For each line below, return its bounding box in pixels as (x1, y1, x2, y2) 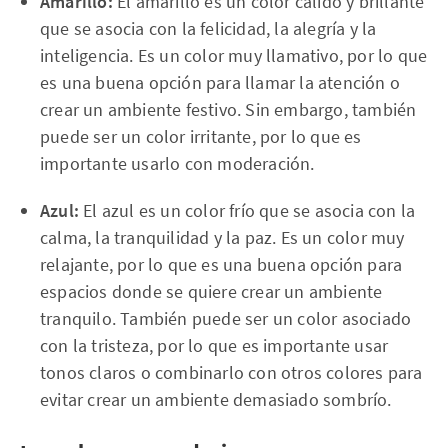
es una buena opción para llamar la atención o (40, 71, 401, 94)
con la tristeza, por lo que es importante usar (40, 334, 389, 357)
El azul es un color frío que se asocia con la (79, 199, 416, 222)
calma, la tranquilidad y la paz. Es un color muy (40, 226, 405, 249)
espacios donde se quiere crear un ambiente (40, 280, 383, 303)
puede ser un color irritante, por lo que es (40, 125, 362, 148)
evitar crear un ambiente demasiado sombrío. (40, 388, 392, 411)
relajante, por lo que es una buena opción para (40, 253, 403, 276)
